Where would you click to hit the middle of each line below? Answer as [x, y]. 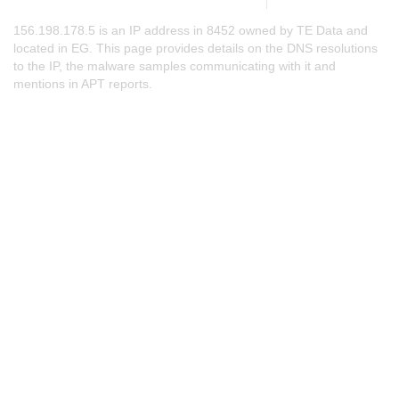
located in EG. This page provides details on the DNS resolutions [195, 48]
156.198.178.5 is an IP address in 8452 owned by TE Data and [191, 30]
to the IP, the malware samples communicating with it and [175, 66]
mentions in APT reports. [83, 84]
